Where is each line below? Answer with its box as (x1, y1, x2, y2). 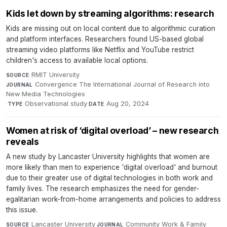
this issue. (6, 205, 37, 214)
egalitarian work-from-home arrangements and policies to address (6, 195, 221, 203)
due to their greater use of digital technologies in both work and (6, 173, 213, 182)
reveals (6, 136, 39, 147)
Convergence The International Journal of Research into (35, 80, 210, 88)
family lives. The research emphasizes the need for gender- (6, 184, 199, 193)
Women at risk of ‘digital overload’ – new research (6, 125, 219, 136)
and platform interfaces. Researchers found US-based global (6, 34, 204, 43)
